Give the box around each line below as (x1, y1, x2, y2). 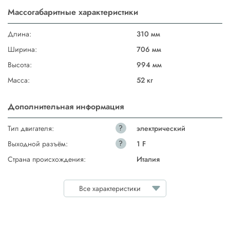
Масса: (8, 75, 30, 86)
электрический (136, 123, 185, 134)
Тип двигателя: (8, 123, 54, 134)
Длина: (8, 29, 31, 40)
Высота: (8, 60, 32, 70)
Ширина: (8, 44, 37, 55)
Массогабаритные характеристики (8, 6, 138, 18)
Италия (136, 154, 160, 165)
